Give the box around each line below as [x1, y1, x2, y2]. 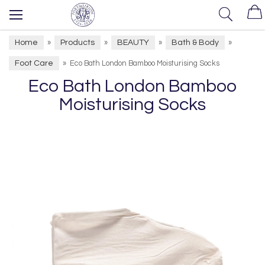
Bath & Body [172, 38, 219, 47]
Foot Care [15, 59, 53, 67]
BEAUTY [117, 38, 149, 47]
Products [60, 38, 95, 47]
